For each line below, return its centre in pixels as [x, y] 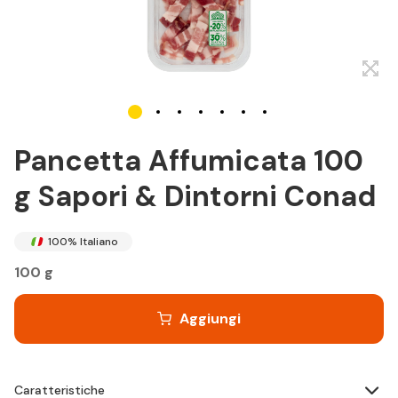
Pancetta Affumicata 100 [189, 161]
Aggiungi [210, 318]
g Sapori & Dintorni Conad [195, 196]
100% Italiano [83, 242]
